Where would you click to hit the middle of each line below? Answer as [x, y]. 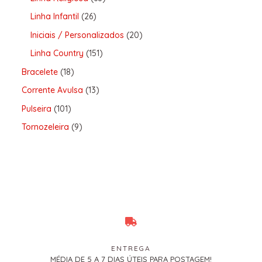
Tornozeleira [45, 127]
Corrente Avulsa [52, 90]
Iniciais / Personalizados [77, 35]
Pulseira [36, 108]
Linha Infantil [54, 17]
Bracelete [39, 72]
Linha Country [57, 54]
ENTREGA [131, 249]
